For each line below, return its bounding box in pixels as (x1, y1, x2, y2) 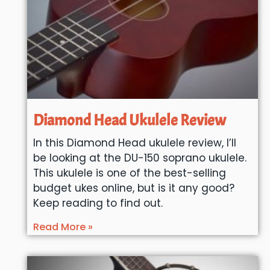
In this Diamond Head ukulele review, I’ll (33, 136, 236, 151)
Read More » (33, 220, 93, 234)
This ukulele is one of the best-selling (33, 166, 226, 181)
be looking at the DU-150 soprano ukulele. (33, 151, 246, 166)
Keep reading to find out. (33, 196, 163, 211)
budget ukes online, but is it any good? (33, 181, 234, 196)
